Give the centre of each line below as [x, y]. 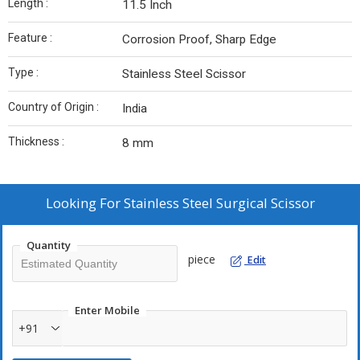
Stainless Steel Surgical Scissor [219, 203]
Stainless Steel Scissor [184, 74]
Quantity [49, 245]
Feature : [30, 38]
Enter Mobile [107, 310]
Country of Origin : [53, 107]
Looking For [84, 203]
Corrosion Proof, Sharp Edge [199, 39]
